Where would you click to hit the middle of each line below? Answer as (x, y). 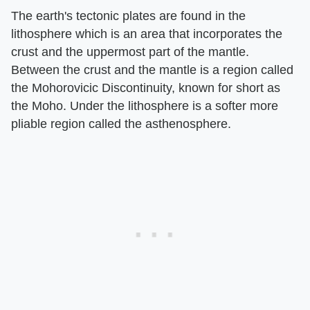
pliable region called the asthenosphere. (121, 124)
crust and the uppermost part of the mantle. (130, 52)
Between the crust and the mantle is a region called (152, 70)
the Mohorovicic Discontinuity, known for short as (146, 88)
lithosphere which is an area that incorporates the (147, 34)
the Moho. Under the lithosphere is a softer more (145, 106)
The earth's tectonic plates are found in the (128, 16)
